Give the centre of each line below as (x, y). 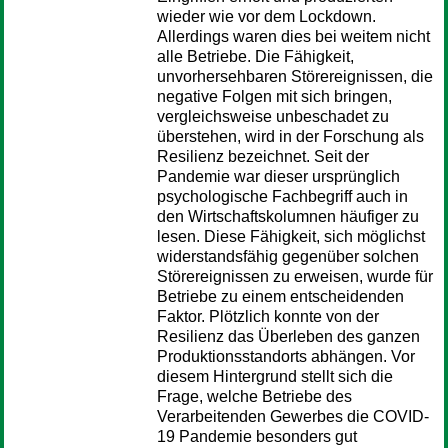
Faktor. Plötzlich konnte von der (268, 316)
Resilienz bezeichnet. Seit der (263, 156)
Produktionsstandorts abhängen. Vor (286, 356)
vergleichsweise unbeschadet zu (273, 116)
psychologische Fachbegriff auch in (282, 196)
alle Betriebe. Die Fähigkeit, (255, 56)
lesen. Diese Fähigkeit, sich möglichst (291, 236)
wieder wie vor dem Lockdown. (266, 16)
